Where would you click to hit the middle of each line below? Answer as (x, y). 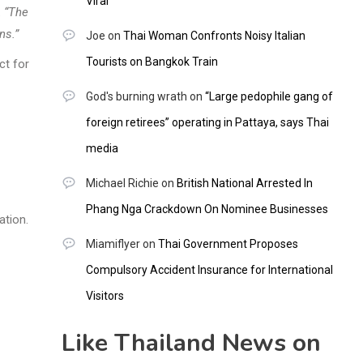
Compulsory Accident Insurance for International (209, 270)
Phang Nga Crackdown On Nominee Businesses (207, 209)
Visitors (105, 296)
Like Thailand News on (191, 344)
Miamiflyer (113, 244)
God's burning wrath (136, 97)
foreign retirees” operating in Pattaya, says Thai (207, 123)
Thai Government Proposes (228, 244)
